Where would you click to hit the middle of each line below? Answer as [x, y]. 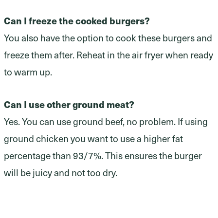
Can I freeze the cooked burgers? [77, 20]
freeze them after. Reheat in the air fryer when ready [109, 54]
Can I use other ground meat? [69, 104]
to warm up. [28, 71]
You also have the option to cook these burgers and [108, 37]
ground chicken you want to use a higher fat [93, 138]
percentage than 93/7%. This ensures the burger [103, 155]
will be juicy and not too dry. [61, 172]
